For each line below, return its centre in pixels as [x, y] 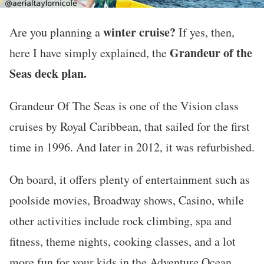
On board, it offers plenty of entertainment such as [130, 179]
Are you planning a [56, 32]
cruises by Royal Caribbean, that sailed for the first [130, 126]
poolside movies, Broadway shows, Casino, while [127, 200]
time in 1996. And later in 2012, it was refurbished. [132, 147]
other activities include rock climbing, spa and [121, 220]
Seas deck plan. [48, 73]
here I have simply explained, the [90, 52]
